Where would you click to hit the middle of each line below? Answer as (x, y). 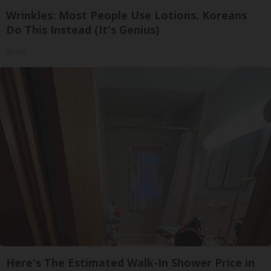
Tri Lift (16, 53)
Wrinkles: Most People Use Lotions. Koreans (126, 15)
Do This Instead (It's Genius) (83, 30)
